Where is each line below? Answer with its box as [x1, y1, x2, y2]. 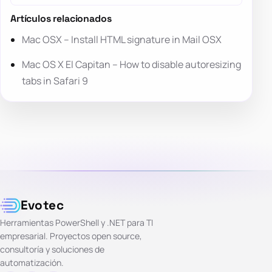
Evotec [20, 197, 64, 214]
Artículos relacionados [10, 12, 112, 25]
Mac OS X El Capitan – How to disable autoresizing [22, 58, 242, 72]
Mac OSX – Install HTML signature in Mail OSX [22, 33, 222, 47]
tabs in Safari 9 [22, 74, 89, 88]
